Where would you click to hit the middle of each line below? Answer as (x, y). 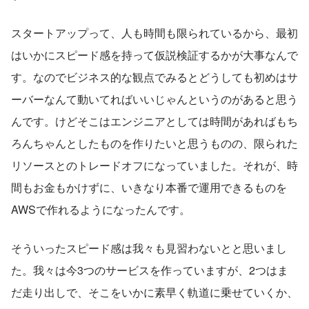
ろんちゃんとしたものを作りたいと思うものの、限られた (154, 143)
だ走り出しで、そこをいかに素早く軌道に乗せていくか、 (154, 292)
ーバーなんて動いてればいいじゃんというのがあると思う (154, 99)
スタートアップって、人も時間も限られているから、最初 (154, 32)
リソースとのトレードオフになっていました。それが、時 (154, 165)
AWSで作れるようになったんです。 (101, 209)
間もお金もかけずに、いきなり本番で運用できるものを (149, 187)
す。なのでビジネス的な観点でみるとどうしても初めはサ (154, 77)
